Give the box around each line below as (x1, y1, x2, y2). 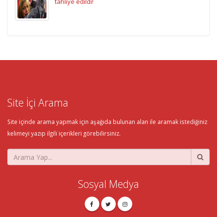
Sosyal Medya (78, 177, 139, 191)
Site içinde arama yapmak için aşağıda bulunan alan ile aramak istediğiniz (7, 118, 207, 126)
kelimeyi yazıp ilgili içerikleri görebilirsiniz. (7, 129, 121, 138)
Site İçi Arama (7, 95, 68, 110)
